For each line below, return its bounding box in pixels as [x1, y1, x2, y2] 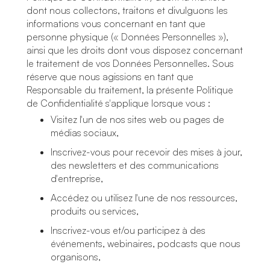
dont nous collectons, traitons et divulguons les [27, 4, 228, 16]
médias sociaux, [51, 127, 119, 139]
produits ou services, [51, 205, 139, 217]
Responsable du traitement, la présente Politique [27, 84, 233, 96]
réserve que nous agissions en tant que [27, 71, 193, 83]
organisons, [51, 251, 101, 263]
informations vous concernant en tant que [27, 17, 206, 30]
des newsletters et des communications [51, 159, 219, 171]
